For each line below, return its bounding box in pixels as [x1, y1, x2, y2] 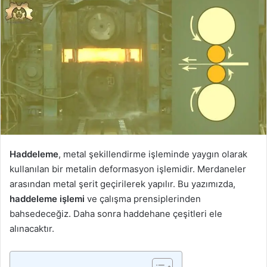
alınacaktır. [10, 222, 54, 234]
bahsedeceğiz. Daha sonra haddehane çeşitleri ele [10, 207, 222, 219]
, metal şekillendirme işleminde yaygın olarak [58, 148, 247, 160]
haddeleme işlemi [10, 193, 85, 204]
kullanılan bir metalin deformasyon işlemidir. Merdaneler [10, 163, 246, 175]
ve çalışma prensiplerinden [85, 193, 201, 204]
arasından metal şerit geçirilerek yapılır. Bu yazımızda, [10, 178, 235, 190]
